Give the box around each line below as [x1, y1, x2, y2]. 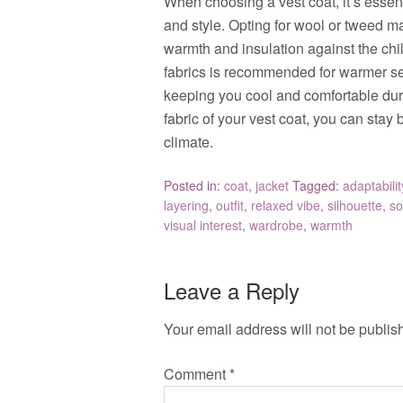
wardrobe [249, 216, 303, 234]
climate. [164, 131, 213, 152]
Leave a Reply [164, 274, 300, 306]
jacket [255, 176, 289, 194]
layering [164, 196, 209, 214]
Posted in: [164, 176, 224, 194]
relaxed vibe [251, 196, 320, 214]
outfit [216, 196, 244, 214]
